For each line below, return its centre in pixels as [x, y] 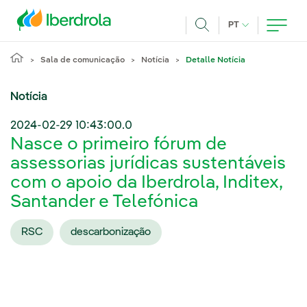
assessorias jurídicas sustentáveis [148, 164]
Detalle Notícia [216, 60]
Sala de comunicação [83, 60]
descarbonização [111, 232]
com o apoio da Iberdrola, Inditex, [146, 183]
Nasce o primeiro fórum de [119, 145]
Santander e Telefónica [104, 202]
